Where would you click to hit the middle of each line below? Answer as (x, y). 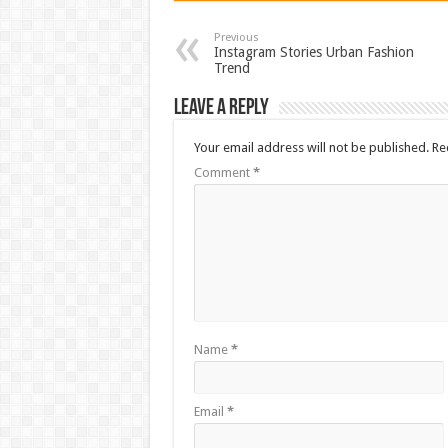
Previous (236, 37)
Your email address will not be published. (311, 147)
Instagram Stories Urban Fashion (313, 51)
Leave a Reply (221, 108)
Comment (223, 172)
